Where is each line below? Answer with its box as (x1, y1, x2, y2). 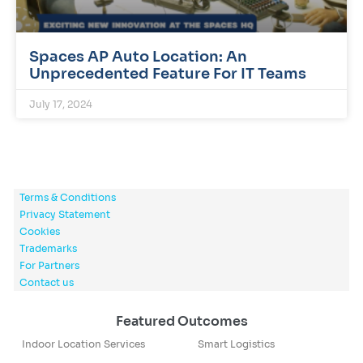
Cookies (19, 225, 60, 238)
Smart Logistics (197, 338, 275, 351)
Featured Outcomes (115, 313, 248, 331)
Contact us (19, 276, 74, 289)
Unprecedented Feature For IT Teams (29, 65, 306, 83)
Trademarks (19, 242, 77, 255)
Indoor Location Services (22, 338, 145, 351)
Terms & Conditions (19, 191, 116, 204)
